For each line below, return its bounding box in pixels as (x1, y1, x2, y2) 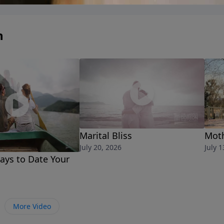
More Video (13, 201, 51, 211)
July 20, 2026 (79, 142, 121, 152)
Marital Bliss (79, 129, 132, 142)
